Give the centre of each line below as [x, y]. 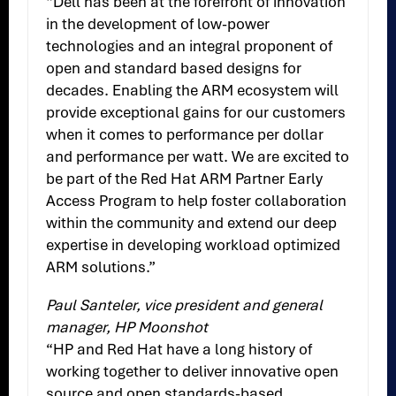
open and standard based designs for [174, 69]
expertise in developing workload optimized [194, 245]
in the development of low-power [158, 24]
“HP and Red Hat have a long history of [179, 350]
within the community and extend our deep [192, 223]
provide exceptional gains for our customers [196, 113]
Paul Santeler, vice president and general [185, 305]
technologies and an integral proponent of [190, 46]
